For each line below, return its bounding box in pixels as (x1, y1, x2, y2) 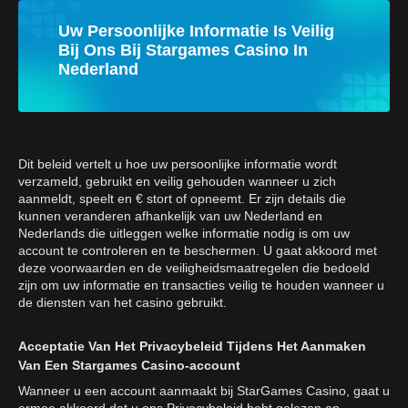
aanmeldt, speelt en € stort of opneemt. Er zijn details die (18, 191, 346, 207)
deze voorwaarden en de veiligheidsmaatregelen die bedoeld (18, 260, 370, 276)
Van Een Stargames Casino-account (18, 358, 240, 373)
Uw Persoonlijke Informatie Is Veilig (58, 22, 334, 41)
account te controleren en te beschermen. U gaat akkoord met (18, 243, 377, 259)
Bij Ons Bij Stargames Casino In (58, 41, 308, 60)
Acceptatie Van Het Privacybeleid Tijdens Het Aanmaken (18, 339, 366, 354)
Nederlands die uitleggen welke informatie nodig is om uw (18, 226, 350, 241)
